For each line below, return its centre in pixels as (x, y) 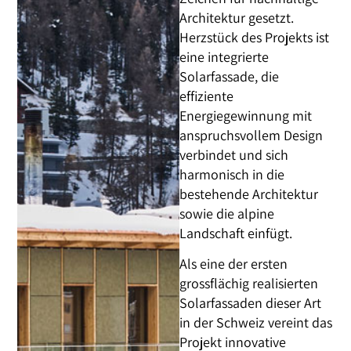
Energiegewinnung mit (246, 115)
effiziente (207, 96)
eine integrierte (224, 56)
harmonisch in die (232, 174)
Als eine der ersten (234, 264)
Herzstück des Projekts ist (255, 37)
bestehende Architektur (249, 194)
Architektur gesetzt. (237, 17)
